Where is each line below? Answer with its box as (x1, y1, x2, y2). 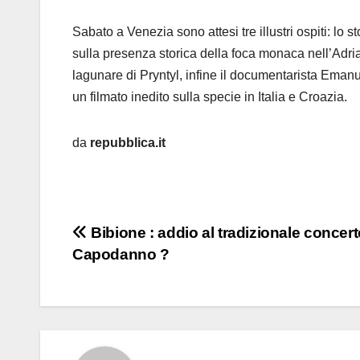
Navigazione (72, 223, 223, 255)
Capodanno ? (72, 246, 170, 264)
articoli (72, 256, 154, 288)
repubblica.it (90, 136, 166, 150)
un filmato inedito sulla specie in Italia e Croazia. (72, 90, 347, 104)
